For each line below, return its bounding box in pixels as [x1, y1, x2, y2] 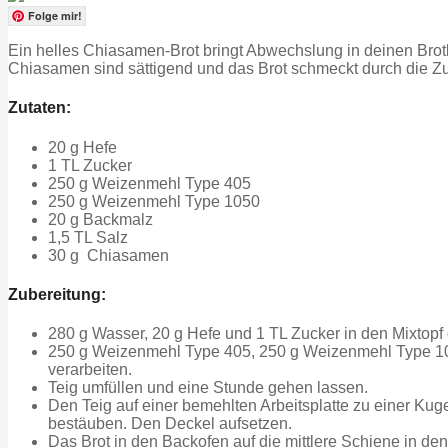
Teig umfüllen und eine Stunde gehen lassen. [48, 379, 368, 397]
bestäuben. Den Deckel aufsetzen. [48, 415, 292, 433]
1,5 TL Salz [48, 228, 128, 246]
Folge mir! [28, 8, 82, 24]
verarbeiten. [48, 361, 132, 379]
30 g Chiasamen [48, 246, 169, 264]
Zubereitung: [8, 285, 106, 303]
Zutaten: [8, 99, 71, 117]
